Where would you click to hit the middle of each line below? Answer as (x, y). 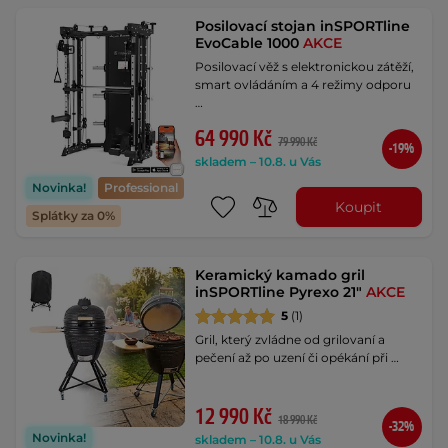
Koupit (359, 206)
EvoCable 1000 (249, 43)
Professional (141, 188)
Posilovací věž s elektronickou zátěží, (305, 67)
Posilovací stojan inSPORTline (303, 26)
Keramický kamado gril (280, 275)
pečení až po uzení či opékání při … (297, 358)
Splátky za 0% (73, 216)
